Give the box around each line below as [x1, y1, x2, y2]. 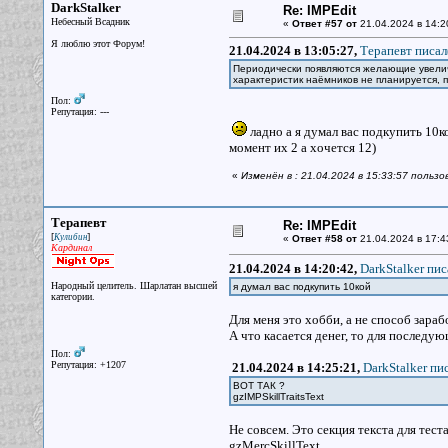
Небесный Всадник [50, 16, 130, 27]
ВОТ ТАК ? [232, 380, 285, 391]
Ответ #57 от [291, 18, 357, 29]
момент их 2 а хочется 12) [228, 140, 376, 155]
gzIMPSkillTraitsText [232, 391, 324, 402]
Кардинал [50, 242, 92, 253]
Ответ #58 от [291, 233, 357, 244]
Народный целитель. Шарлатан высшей [50, 280, 217, 291]
